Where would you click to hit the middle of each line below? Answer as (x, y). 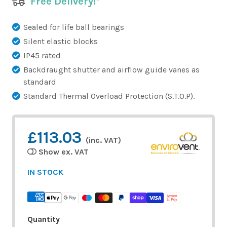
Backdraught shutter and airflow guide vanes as (111, 69)
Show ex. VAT (64, 152)
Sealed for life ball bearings (74, 27)
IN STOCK (45, 172)
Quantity (44, 219)
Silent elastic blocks (61, 41)
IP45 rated (42, 55)
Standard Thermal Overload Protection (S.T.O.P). (109, 96)
